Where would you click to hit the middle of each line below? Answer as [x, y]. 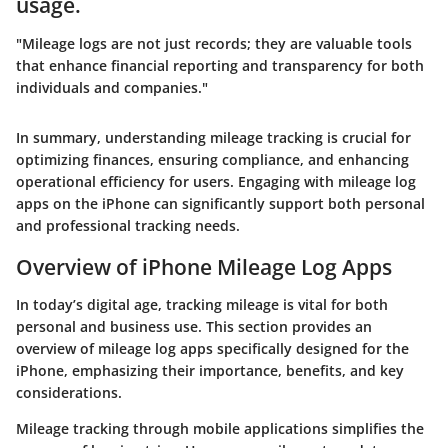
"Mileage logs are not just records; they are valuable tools [214, 43]
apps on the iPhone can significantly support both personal [220, 203]
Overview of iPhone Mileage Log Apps [204, 266]
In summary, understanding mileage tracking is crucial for [213, 137]
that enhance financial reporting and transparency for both [220, 65]
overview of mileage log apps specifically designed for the [212, 349]
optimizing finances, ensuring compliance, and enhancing [212, 159]
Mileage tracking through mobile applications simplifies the [220, 429]
